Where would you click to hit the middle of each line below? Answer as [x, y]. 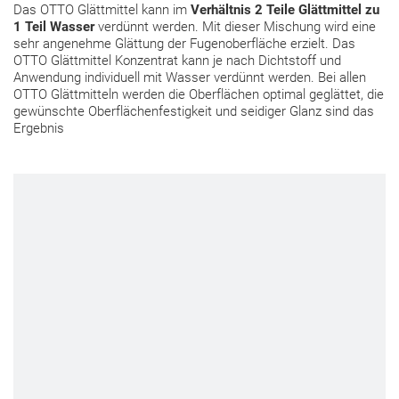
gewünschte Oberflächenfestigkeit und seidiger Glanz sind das [194, 111]
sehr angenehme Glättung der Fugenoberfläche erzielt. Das [184, 43]
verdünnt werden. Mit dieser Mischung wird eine [235, 26]
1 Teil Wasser [54, 26]
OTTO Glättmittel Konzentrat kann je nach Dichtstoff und [177, 60]
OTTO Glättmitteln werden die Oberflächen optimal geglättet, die [199, 94]
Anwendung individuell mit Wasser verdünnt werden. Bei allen [190, 77]
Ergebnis [39, 128]
